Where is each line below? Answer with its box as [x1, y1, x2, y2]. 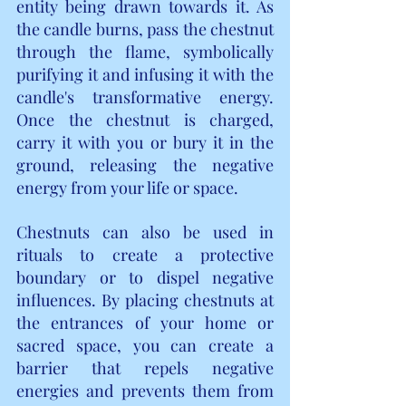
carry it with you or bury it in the [16, 130, 274, 153]
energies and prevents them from [16, 379, 274, 401]
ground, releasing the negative [16, 153, 274, 176]
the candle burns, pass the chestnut [16, 17, 274, 40]
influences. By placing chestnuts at [16, 288, 274, 311]
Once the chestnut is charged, [16, 108, 274, 130]
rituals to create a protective [16, 243, 274, 266]
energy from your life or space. [16, 176, 238, 198]
